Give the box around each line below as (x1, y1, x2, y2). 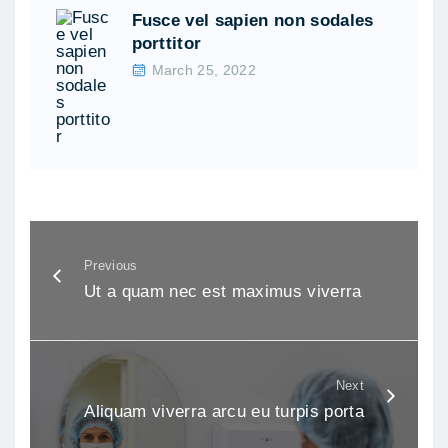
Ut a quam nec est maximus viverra (84, 282, 362, 302)
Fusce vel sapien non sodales (131, 10, 374, 30)
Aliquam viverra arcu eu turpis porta (84, 402, 364, 422)
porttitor (131, 33, 202, 53)
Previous (84, 258, 138, 274)
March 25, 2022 (151, 61, 256, 78)
